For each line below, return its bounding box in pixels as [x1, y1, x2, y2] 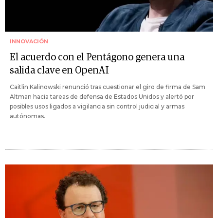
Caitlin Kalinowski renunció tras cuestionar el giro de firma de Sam [10, 83, 205, 91]
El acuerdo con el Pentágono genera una [10, 53, 184, 63]
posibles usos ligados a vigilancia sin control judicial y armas [10, 103, 184, 110]
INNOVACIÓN [10, 38, 48, 45]
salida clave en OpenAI [10, 66, 109, 76]
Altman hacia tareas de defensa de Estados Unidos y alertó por [10, 93, 194, 101]
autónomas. [10, 112, 45, 120]
